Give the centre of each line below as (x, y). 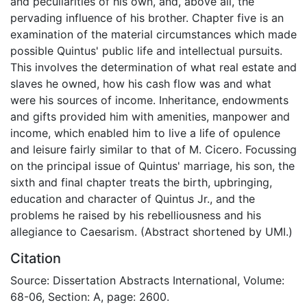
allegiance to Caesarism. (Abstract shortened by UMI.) (151, 231)
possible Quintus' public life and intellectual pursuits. (146, 50)
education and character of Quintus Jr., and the (133, 198)
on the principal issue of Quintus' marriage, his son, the (152, 165)
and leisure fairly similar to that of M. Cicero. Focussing (153, 149)
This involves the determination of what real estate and (153, 67)
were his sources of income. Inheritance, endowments (149, 100)
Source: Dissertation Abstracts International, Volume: (147, 280)
